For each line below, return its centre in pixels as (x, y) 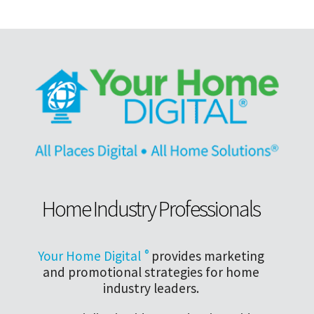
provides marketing (206, 256)
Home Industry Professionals (151, 209)
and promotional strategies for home (151, 272)
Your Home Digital (89, 256)
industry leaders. (151, 288)
